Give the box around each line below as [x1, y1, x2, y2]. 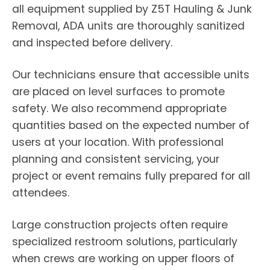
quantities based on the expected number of [12, 118, 250, 133]
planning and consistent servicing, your [12, 152, 219, 166]
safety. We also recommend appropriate [12, 101, 227, 116]
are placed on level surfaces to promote [12, 84, 225, 99]
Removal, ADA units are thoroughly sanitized [12, 19, 245, 33]
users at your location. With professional [12, 135, 224, 149]
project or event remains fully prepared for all [12, 169, 250, 183]
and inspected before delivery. [12, 36, 172, 50]
